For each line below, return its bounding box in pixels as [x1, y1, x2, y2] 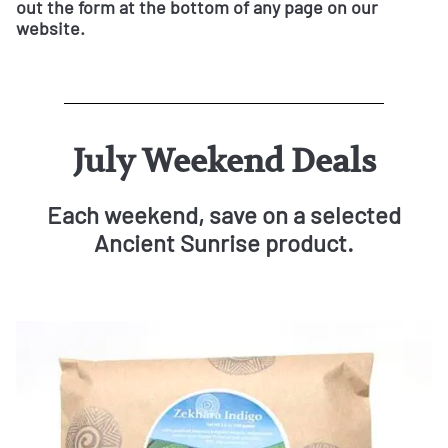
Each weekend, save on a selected [47, 200, 401, 230]
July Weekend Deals [72, 140, 376, 181]
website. [16, 16, 85, 39]
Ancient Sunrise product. [94, 228, 354, 258]
